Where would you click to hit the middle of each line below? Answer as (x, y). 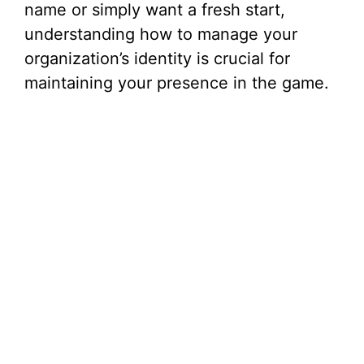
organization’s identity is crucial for (157, 58)
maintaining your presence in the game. (177, 83)
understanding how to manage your (161, 34)
